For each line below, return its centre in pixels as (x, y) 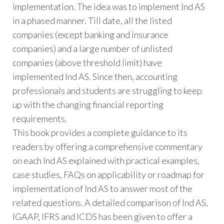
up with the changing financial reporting (88, 105)
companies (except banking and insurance (90, 35)
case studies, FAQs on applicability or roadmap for (108, 175)
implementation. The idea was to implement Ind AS (109, 7)
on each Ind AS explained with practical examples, (106, 161)
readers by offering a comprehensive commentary (107, 147)
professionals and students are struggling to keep (107, 91)
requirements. (40, 119)
